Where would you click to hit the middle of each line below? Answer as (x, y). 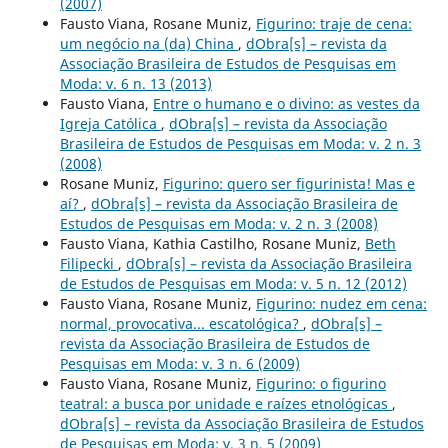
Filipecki (88, 263)
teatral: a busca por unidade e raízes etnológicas (225, 403)
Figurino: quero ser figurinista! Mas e (288, 183)
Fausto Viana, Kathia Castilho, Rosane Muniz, (212, 243)
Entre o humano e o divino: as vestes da (286, 103)
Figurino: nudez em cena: (341, 303)
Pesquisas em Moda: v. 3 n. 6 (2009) (179, 363)
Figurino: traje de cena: (333, 23)
